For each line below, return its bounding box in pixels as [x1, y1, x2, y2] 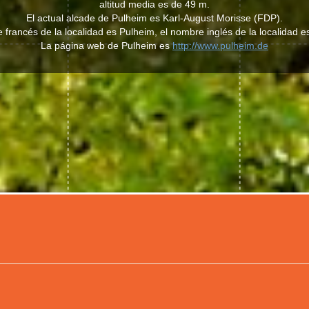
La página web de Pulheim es [41, 40, 172, 51]
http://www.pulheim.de [172, 40, 268, 51]
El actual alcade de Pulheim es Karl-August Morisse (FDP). [26, 12, 283, 23]
